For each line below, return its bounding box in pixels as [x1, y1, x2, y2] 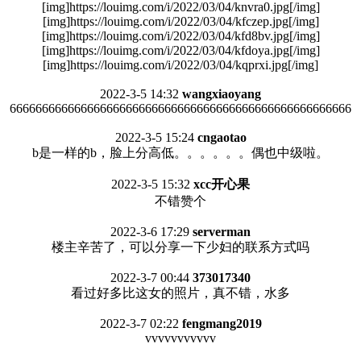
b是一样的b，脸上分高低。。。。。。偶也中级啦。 [32, 146, 329, 160]
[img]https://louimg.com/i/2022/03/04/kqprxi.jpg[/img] [43, 58, 318, 72]
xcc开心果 [193, 177, 250, 191]
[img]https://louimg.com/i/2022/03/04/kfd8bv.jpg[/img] [41, 29, 320, 43]
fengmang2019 [181, 317, 262, 330]
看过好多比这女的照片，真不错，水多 [71, 286, 290, 300]
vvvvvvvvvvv [145, 331, 216, 345]
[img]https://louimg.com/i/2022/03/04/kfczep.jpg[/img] [42, 15, 319, 28]
